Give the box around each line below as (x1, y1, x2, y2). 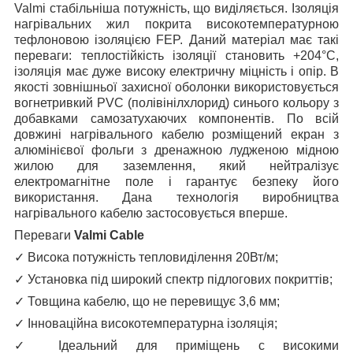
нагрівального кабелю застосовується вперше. (14, 206, 288, 220)
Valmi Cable (74, 228, 144, 242)
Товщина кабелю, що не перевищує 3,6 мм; (24, 294, 280, 308)
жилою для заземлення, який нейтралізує (14, 158, 339, 173)
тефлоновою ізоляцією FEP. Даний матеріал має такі (14, 32, 339, 46)
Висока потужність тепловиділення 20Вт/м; (24, 250, 278, 264)
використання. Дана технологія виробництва (14, 190, 339, 204)
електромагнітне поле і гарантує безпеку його (14, 174, 339, 188)
